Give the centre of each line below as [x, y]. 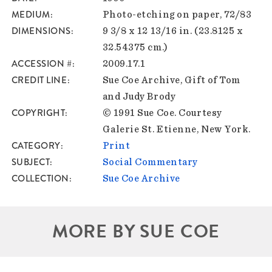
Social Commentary [150, 162]
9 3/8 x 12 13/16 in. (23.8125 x [173, 31]
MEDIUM [31, 14]
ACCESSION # [42, 63]
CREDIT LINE [39, 80]
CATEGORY [36, 145]
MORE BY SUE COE [136, 231]
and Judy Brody [139, 96]
